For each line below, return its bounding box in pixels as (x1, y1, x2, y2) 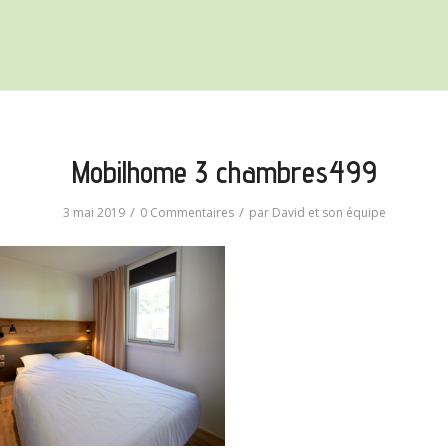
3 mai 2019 (62, 204, 125, 221)
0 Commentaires (139, 204, 234, 221)
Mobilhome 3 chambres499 (71, 154, 377, 190)
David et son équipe (271, 204, 386, 221)
